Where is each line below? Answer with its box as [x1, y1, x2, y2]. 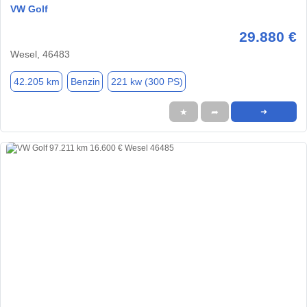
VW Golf [10, 3, 48, 15]
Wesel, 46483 [10, 49, 70, 60]
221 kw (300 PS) [110, 75, 183, 87]
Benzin [70, 75, 100, 87]
